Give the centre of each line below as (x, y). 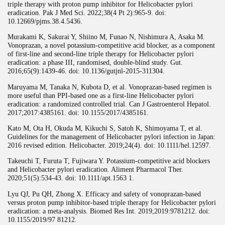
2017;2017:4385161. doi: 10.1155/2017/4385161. (78, 112)
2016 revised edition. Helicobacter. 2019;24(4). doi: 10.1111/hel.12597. (109, 145)
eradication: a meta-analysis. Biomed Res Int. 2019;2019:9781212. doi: (109, 211)
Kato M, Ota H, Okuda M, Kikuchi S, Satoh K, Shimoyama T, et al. (105, 128)
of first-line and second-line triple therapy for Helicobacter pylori (101, 54)
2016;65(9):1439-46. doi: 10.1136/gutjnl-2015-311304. (86, 71)
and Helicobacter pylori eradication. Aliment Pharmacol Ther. (95, 170)
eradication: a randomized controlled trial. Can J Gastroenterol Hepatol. (109, 104)
